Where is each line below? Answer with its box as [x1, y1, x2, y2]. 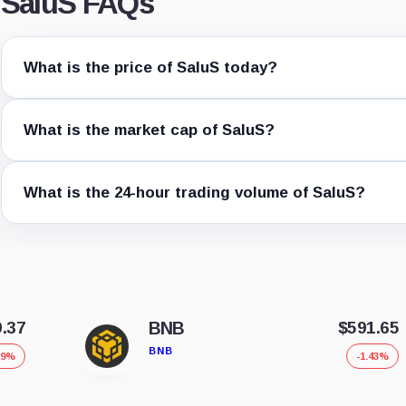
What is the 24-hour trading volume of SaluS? [23, 184, 365, 202]
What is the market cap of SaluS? [23, 121, 275, 140]
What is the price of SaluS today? [23, 59, 277, 77]
